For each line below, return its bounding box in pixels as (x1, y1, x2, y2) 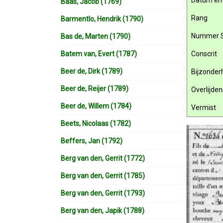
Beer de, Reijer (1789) (61, 85, 128, 93)
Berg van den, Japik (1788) (61, 207, 144, 215)
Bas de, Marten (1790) (61, 32, 130, 40)
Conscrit (191, 50, 217, 58)
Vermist (191, 104, 216, 111)
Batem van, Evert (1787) (61, 50, 137, 58)
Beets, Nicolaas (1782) (61, 119, 131, 127)
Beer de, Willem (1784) (61, 102, 131, 110)
